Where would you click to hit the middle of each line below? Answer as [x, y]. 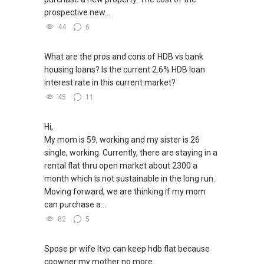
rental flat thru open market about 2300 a [121, 166]
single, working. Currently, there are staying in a [131, 153]
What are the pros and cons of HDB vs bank [124, 57]
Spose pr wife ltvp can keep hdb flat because [127, 249]
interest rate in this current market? [110, 83]
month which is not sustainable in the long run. [130, 179]
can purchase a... [75, 205]
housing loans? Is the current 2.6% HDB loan [125, 70]
